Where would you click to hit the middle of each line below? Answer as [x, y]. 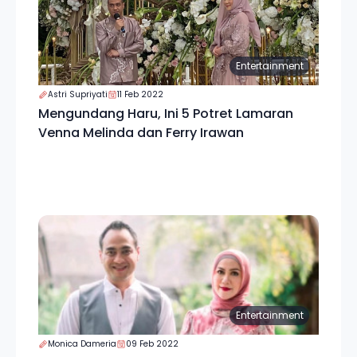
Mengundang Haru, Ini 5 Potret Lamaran [166, 114]
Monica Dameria [82, 344]
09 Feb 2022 [152, 344]
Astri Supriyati [78, 94]
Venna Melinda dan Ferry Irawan [141, 133]
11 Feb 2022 [140, 94]
